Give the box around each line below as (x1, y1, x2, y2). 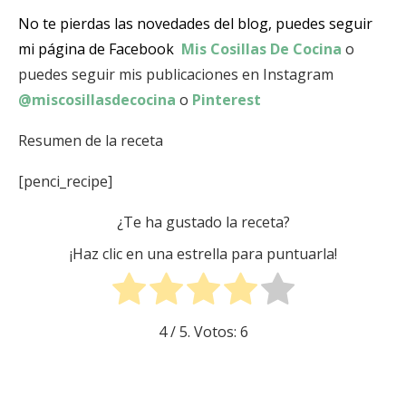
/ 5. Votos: (166, 321, 240, 342)
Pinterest (188, 90, 261, 111)
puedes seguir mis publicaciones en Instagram (18, 64, 333, 85)
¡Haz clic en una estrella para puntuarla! (69, 243, 337, 264)
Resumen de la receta (18, 130, 163, 151)
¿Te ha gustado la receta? (116, 212, 290, 233)
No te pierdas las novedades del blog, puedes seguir (18, 14, 372, 34)
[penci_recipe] (18, 171, 112, 192)
